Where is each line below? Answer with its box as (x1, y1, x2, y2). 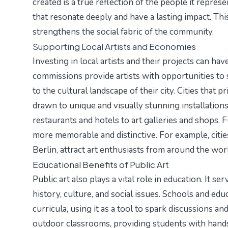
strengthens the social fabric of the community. (33, 26, 214, 38)
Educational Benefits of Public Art (33, 159, 169, 170)
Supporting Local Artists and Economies (33, 41, 196, 52)
